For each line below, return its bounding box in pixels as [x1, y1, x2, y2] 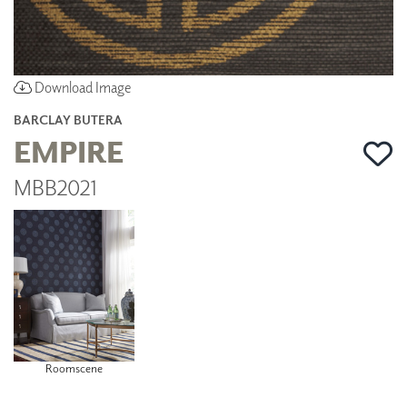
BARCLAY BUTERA [14, 111, 123, 127]
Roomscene [45, 360, 103, 376]
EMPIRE [14, 130, 124, 170]
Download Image [32, 77, 131, 96]
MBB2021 [14, 172, 98, 200]
